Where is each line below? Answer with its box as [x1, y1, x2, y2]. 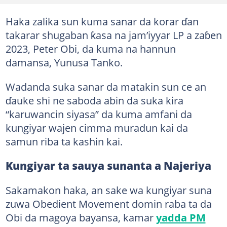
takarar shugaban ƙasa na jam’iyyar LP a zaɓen [5, 27, 222, 42]
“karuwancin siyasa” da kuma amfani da [5, 106, 192, 121]
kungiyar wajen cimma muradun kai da [5, 120, 188, 135]
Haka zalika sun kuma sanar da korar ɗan [5, 14, 199, 28]
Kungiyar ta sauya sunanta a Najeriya [5, 158, 211, 173]
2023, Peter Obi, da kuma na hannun [5, 41, 176, 56]
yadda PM [156, 210, 206, 224]
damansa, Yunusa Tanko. [5, 55, 123, 69]
